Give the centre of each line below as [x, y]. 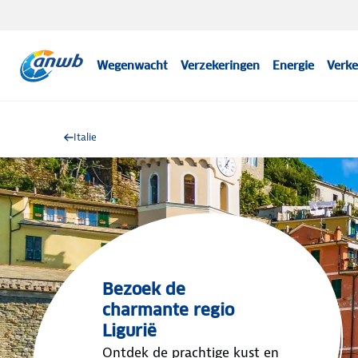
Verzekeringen [221, 66]
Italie [85, 137]
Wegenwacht [133, 66]
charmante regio [168, 310]
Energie [294, 66]
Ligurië [129, 331]
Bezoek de [144, 289]
